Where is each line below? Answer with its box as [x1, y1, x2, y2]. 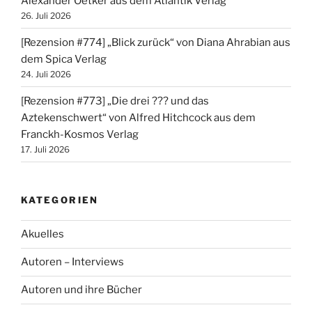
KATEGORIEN [21, 194, 99, 206]
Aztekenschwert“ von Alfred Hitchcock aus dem [21, 111, 256, 124]
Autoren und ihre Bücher [21, 283, 142, 297]
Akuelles [21, 228, 64, 241]
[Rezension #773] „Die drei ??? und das [21, 94, 209, 107]
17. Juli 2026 [21, 143, 70, 155]
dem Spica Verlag [21, 52, 107, 65]
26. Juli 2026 [21, 10, 71, 21]
